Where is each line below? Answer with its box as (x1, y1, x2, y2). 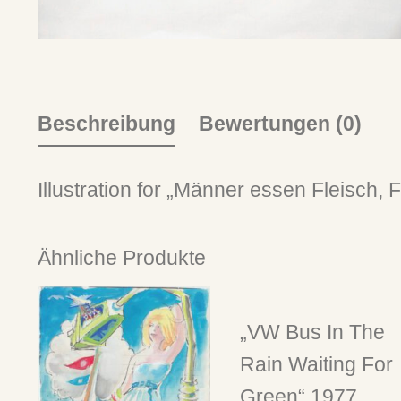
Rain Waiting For (239, 353, 393, 377)
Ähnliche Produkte (38, 246, 206, 270)
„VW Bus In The (239, 320, 385, 345)
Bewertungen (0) (199, 112, 362, 136)
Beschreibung (38, 112, 175, 136)
